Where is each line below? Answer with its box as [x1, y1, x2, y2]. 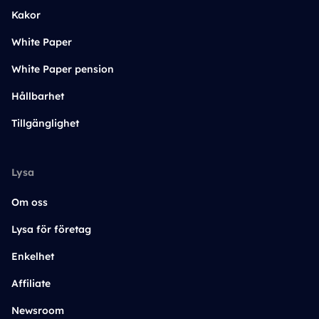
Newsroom [11, 304, 64, 317]
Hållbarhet [11, 90, 64, 103]
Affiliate [11, 277, 51, 290]
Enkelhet [11, 250, 54, 263]
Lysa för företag [11, 223, 91, 236]
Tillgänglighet [11, 117, 79, 130]
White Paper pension [11, 63, 114, 75]
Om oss [11, 196, 48, 209]
